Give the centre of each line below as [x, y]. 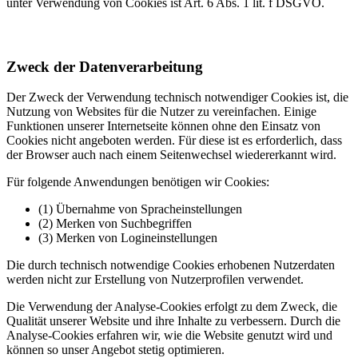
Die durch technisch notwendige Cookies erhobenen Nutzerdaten [171, 265]
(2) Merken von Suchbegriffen [115, 224]
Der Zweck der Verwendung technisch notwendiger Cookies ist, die [177, 97]
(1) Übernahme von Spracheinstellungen [140, 209]
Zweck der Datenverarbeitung [105, 66]
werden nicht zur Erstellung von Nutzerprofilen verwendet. [155, 280]
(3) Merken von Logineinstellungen [128, 238]
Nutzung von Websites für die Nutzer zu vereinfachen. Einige [161, 112]
